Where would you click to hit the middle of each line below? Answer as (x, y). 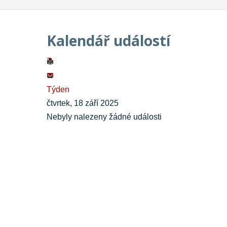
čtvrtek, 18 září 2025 (83, 103)
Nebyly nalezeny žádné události (104, 117)
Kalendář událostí (108, 41)
